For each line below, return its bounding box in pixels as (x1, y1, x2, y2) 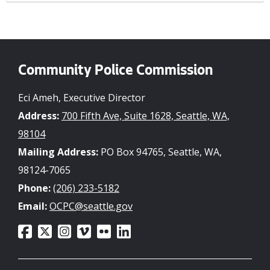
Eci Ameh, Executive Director (18, 91, 145, 105)
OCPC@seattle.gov (49, 199, 133, 213)
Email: (18, 199, 47, 213)
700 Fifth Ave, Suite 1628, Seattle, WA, (61, 109, 230, 123)
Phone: (18, 181, 51, 195)
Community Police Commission (18, 63, 213, 80)
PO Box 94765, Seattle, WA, (98, 145, 222, 159)
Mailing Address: (18, 145, 98, 159)
